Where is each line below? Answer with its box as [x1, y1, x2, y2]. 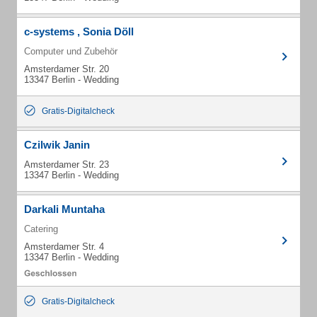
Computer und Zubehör [24, 46, 117, 57]
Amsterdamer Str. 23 [24, 159, 109, 170]
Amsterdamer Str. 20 [24, 64, 109, 74]
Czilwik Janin [24, 139, 90, 151]
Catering [24, 224, 58, 234]
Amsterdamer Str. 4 [24, 241, 104, 252]
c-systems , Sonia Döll [24, 25, 134, 38]
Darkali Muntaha [24, 203, 105, 215]
